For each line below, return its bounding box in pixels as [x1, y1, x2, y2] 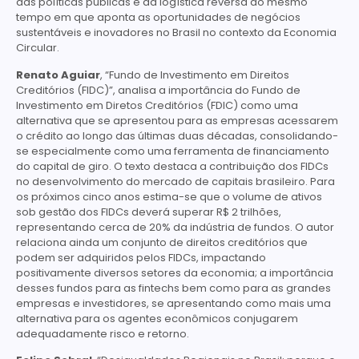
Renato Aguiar [16, 67, 100, 83]
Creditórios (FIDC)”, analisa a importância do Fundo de [16, 82, 301, 98]
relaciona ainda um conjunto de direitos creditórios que [16, 234, 308, 250]
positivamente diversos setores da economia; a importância [16, 264, 333, 280]
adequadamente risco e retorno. [16, 325, 189, 341]
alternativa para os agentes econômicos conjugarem [16, 310, 298, 326]
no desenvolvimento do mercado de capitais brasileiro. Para [16, 173, 335, 189]
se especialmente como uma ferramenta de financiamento [16, 143, 329, 159]
